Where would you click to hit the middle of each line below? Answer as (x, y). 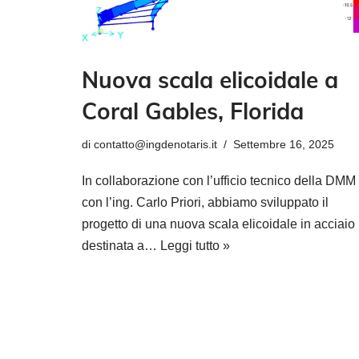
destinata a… (121, 245)
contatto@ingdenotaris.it (155, 144)
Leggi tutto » (195, 245)
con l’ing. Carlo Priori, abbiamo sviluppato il (205, 202)
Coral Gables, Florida (193, 111)
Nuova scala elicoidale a (210, 79)
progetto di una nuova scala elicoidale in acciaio (218, 224)
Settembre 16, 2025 (284, 144)
